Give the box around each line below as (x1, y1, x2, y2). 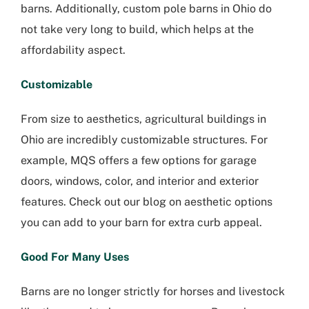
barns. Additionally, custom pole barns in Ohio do (21, 2, 272, 16)
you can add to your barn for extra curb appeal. (21, 216, 262, 230)
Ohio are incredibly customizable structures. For (21, 133, 268, 147)
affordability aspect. (21, 43, 126, 57)
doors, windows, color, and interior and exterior (21, 175, 259, 188)
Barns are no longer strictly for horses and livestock (21, 285, 285, 299)
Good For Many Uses (21, 250, 129, 264)
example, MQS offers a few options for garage (21, 154, 257, 168)
